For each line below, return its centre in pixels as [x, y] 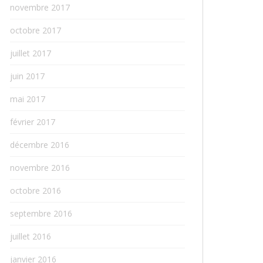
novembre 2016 [40, 168]
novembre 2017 [40, 7]
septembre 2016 [41, 213]
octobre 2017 [36, 30]
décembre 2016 [40, 145]
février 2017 [33, 122]
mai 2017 [28, 99]
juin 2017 [27, 76]
